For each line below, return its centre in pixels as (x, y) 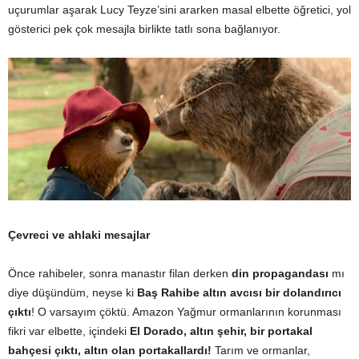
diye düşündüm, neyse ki (73, 292)
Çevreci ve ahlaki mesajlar (79, 234)
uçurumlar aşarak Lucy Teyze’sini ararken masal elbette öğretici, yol (179, 9)
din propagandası (280, 273)
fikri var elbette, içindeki (69, 331)
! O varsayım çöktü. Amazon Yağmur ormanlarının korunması (186, 311)
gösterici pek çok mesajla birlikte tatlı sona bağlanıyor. (144, 28)
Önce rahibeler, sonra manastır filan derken (120, 273)
